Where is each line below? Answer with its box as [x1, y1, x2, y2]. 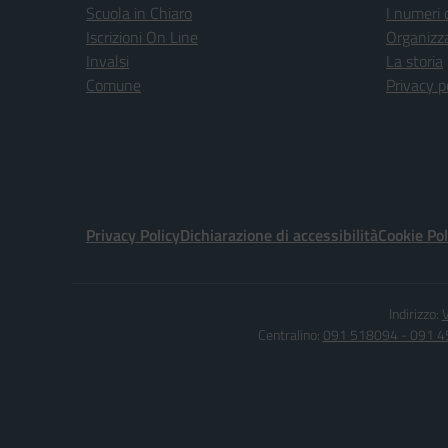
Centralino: [257, 324, 323, 345]
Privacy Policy [86, 223, 180, 247]
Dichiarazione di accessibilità [180, 223, 378, 247]
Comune [86, 73, 141, 97]
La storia [386, 49, 443, 73]
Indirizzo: [388, 303, 442, 324]
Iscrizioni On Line [86, 25, 198, 49]
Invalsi [86, 49, 129, 73]
